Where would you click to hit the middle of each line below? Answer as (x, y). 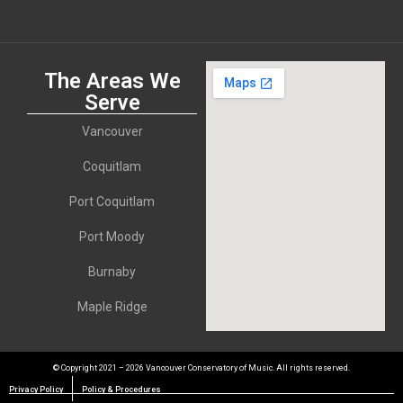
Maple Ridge (112, 306)
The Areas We (112, 81)
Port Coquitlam (112, 201)
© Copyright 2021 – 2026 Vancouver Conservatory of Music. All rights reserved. (201, 367)
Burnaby (112, 271)
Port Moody (112, 236)
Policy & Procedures (121, 389)
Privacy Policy (36, 389)
